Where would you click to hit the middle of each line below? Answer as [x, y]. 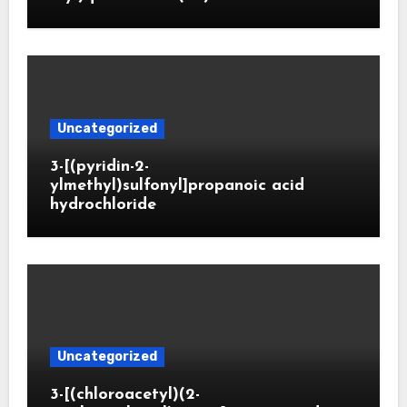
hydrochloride [103, 204]
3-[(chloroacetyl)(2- [124, 394]
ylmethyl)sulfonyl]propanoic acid [177, 185]
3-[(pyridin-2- [99, 166]
